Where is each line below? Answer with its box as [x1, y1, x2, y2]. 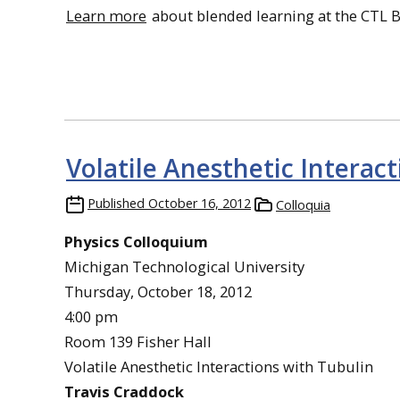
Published [87, 194, 145, 212]
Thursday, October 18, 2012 [64, 280, 252, 302]
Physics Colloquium [64, 230, 208, 252]
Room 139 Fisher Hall [64, 330, 212, 352]
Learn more [66, 4, 146, 26]
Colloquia [276, 196, 330, 213]
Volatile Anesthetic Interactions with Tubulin [64, 355, 373, 377]
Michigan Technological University [64, 255, 304, 277]
